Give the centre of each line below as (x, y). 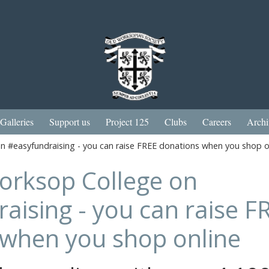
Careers (217, 121)
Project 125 (127, 121)
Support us (70, 121)
